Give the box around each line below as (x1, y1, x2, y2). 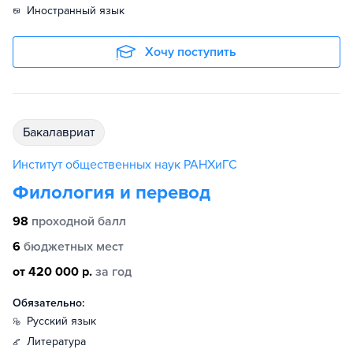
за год (95, 264, 132, 280)
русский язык (33, 314, 96, 328)
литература (35, 335, 86, 348)
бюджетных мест (24, 239, 124, 255)
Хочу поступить (145, 44, 236, 60)
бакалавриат (30, 124, 95, 140)
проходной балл (32, 214, 126, 229)
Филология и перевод (13, 181, 210, 204)
